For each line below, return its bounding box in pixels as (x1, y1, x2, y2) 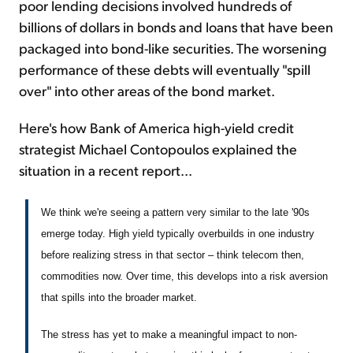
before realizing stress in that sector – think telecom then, (41, 249, 304, 262)
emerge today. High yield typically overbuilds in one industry (41, 228, 314, 240)
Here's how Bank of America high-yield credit (19, 118, 294, 137)
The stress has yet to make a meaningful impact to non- (41, 329, 297, 341)
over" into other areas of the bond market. (19, 81, 275, 100)
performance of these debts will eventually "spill (19, 60, 310, 79)
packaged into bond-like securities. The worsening (19, 39, 327, 58)
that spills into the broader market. (41, 292, 197, 304)
